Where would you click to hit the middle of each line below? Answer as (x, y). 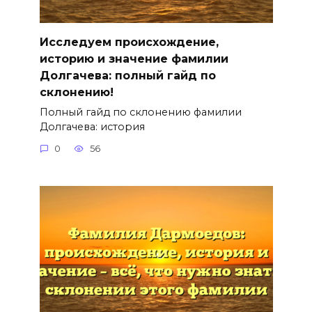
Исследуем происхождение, (129, 42)
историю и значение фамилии (134, 58)
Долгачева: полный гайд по (127, 75)
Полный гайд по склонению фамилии (140, 112)
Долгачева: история (92, 126)
